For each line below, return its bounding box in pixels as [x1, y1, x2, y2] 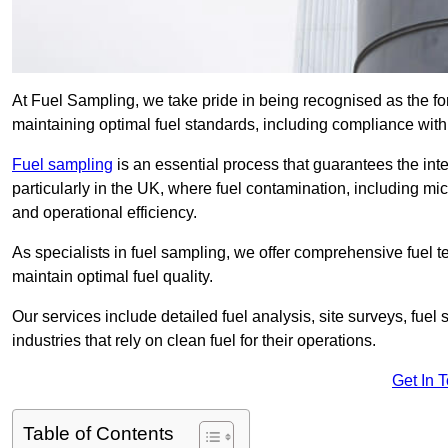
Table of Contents [23, 423, 174, 445]
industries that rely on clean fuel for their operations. [12, 332, 376, 350]
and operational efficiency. [12, 204, 197, 222]
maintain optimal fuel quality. [12, 268, 213, 286]
